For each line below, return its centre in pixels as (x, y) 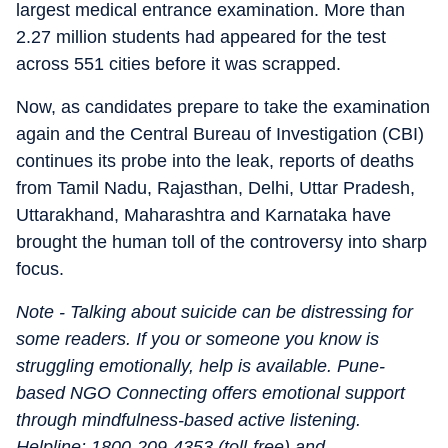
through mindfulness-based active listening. (188, 420)
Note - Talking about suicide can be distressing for (214, 312)
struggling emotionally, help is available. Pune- (200, 366)
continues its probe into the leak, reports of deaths (215, 161)
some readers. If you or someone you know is (197, 339)
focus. (40, 269)
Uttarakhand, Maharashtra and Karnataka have (203, 215)
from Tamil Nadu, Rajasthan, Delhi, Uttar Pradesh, (215, 188)
